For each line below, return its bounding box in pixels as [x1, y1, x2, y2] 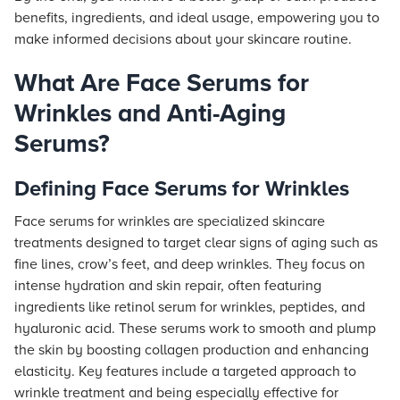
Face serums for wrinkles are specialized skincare [14, 212, 325, 230]
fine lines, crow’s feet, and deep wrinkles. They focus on [14, 255, 365, 273]
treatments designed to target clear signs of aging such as [14, 234, 378, 252]
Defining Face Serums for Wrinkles [14, 176, 349, 202]
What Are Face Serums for [14, 68, 309, 98]
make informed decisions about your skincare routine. [14, 30, 352, 48]
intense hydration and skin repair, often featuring [14, 277, 321, 295]
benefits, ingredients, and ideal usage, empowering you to [14, 9, 379, 27]
